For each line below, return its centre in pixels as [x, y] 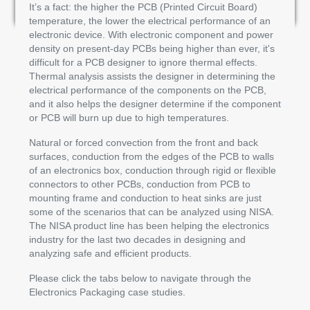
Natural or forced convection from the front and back [144, 143]
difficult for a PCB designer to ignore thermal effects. [143, 63]
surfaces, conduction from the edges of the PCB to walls [152, 157]
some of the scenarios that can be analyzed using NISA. [152, 212]
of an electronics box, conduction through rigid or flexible [153, 171]
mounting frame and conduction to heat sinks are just [145, 199]
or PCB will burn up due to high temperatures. [129, 118]
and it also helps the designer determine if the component [155, 104]
